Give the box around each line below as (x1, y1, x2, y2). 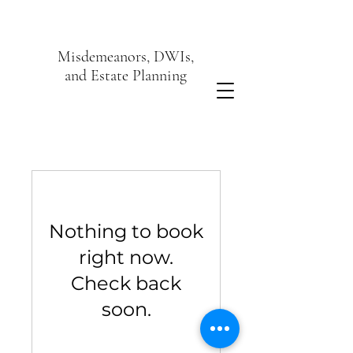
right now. (79, 246, 173, 269)
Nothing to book (49, 220, 203, 243)
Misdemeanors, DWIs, (58, 47, 194, 66)
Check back (71, 272, 181, 295)
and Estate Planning (65, 66, 187, 85)
